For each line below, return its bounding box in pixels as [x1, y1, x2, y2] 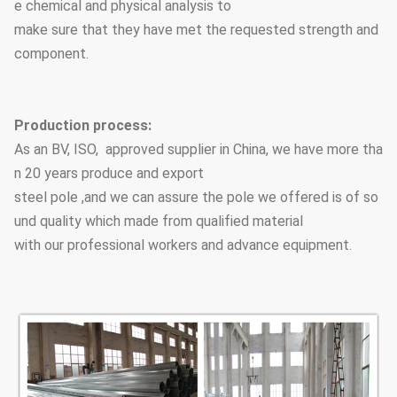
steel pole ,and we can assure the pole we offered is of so [14, 188, 378, 206]
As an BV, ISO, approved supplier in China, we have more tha [14, 140, 383, 158]
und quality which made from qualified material [14, 212, 307, 230]
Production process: [14, 116, 152, 134]
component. [14, 44, 92, 62]
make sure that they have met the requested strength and [14, 20, 382, 38]
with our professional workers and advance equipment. [14, 236, 352, 253]
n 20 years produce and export [14, 164, 207, 182]
